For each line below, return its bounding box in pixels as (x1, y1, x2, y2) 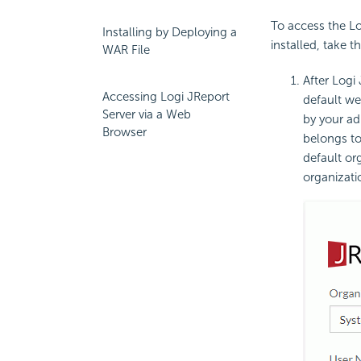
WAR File (102, 43, 150, 57)
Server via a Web (102, 107, 191, 122)
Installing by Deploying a (102, 25, 237, 39)
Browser (102, 125, 147, 139)
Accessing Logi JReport (102, 89, 230, 104)
